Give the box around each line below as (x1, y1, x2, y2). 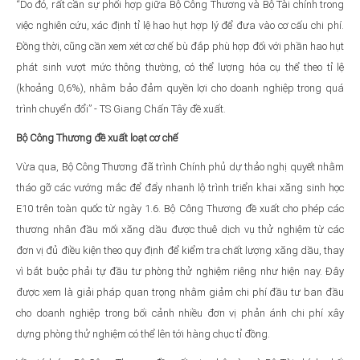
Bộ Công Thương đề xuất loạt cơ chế (16, 131, 178, 144)
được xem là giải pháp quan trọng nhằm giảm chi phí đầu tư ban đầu (16, 285, 344, 298)
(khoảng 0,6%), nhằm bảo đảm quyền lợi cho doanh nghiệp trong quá (16, 81, 344, 94)
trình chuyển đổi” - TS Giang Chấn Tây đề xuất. (16, 102, 226, 115)
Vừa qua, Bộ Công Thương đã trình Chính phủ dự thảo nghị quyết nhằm (16, 160, 344, 173)
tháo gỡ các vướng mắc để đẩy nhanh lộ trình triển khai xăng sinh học (16, 181, 344, 194)
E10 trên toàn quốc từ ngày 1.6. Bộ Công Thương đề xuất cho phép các (16, 202, 344, 215)
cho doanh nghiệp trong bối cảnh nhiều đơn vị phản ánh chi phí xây (16, 306, 344, 319)
